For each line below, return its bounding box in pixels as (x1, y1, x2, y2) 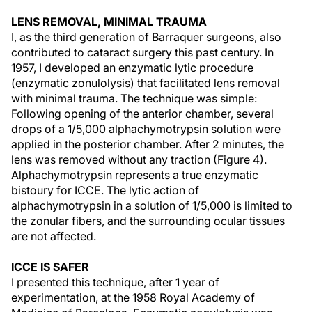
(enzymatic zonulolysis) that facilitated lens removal (11, 76, 280, 90)
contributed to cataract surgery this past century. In (11, 45, 274, 59)
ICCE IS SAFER (11, 260, 89, 274)
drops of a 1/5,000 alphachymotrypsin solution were (11, 122, 281, 136)
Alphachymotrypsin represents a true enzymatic (11, 168, 258, 182)
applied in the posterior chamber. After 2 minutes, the (11, 137, 284, 151)
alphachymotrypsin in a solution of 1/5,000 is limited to (11, 198, 292, 212)
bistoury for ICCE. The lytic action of (11, 183, 199, 197)
